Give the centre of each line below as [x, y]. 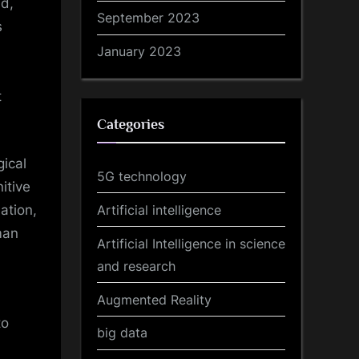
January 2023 [139, 52]
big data [122, 333]
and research [136, 266]
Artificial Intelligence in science [191, 243]
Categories [131, 125]
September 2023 [148, 18]
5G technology [142, 176]
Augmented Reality [154, 299]
